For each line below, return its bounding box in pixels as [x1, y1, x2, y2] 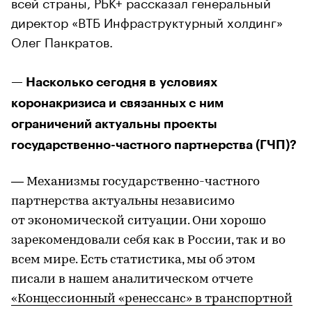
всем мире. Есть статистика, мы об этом [11, 253, 256, 267]
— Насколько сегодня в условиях [11, 75, 217, 88]
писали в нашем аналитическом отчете [11, 272, 253, 286]
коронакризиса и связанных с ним [11, 96, 224, 109]
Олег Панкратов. [11, 30, 113, 50]
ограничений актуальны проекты [11, 117, 217, 130]
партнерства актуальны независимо [11, 194, 235, 208]
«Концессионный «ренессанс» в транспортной [11, 292, 292, 306]
